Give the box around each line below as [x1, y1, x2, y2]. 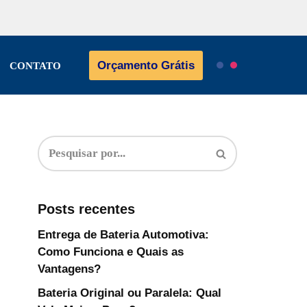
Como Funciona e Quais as [38, 245, 184, 258]
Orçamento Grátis [97, 58, 195, 72]
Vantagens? [38, 262, 101, 275]
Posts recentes [38, 201, 135, 217]
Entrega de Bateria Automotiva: [38, 228, 209, 241]
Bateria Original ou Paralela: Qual [38, 286, 221, 299]
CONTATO [10, 59, 61, 71]
